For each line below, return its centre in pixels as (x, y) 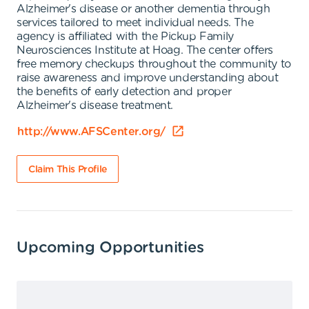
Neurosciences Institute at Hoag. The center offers (145, 50)
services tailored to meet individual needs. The (135, 23)
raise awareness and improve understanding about (148, 78)
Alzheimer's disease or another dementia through (143, 9)
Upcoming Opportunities (110, 248)
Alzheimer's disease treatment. (95, 106)
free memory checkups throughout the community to (154, 64)
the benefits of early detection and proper (124, 92)
